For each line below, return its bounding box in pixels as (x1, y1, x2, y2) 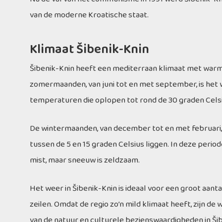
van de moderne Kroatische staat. (30, 8, 149, 22)
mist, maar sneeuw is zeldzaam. (30, 154, 140, 167)
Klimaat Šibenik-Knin (30, 39, 149, 60)
